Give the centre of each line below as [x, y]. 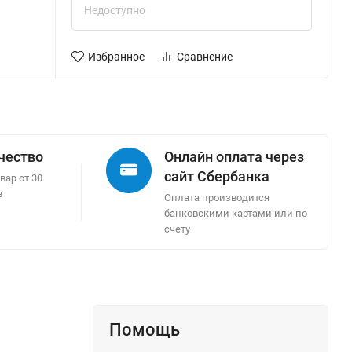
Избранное [116, 57]
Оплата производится [217, 198]
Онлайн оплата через [234, 157]
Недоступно [114, 10]
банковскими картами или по [236, 213]
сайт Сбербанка [217, 176]
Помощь [145, 330]
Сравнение [204, 57]
